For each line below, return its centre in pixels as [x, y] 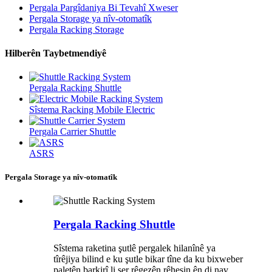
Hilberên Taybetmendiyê [56, 53]
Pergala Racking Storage [76, 29]
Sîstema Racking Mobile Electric [92, 110]
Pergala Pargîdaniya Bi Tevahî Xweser [104, 7]
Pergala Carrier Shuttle [73, 132]
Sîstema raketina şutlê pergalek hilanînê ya [134, 248]
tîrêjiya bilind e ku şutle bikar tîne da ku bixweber [148, 259]
